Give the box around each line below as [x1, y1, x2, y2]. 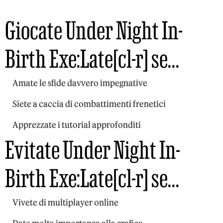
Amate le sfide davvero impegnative [12, 77, 147, 89]
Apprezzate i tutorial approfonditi [12, 119, 141, 130]
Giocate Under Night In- [5, 16, 183, 44]
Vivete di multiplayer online [12, 197, 118, 208]
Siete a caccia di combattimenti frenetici [12, 98, 166, 110]
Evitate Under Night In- [5, 135, 180, 163]
